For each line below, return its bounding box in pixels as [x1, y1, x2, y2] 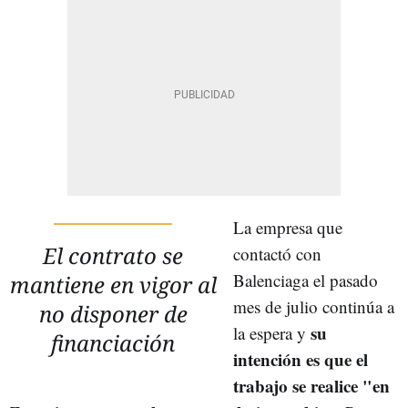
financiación [51, 327, 175, 358]
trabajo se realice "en [233, 372, 390, 398]
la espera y [233, 321, 311, 344]
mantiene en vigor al [9, 269, 217, 300]
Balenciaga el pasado [233, 268, 378, 291]
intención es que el [233, 346, 368, 372]
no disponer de [38, 298, 188, 329]
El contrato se [43, 240, 183, 270]
